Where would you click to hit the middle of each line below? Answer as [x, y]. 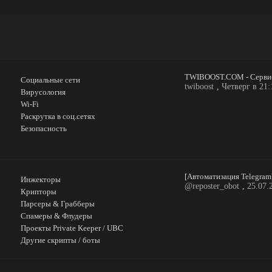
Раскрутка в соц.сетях [58, 116]
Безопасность [44, 128]
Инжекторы [41, 179]
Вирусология [43, 92]
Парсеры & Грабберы [58, 204]
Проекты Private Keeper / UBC [72, 228]
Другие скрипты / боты [61, 240]
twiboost [199, 87]
